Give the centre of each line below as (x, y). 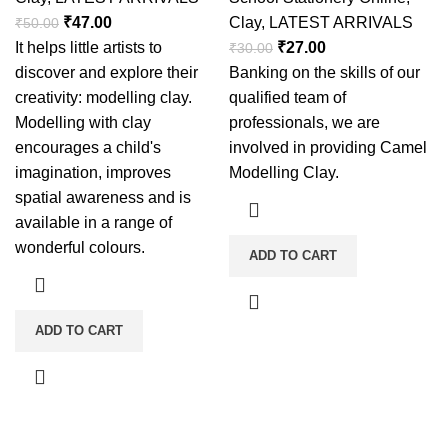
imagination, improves (93, 172)
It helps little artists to (88, 47)
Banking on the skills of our (324, 72)
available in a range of (93, 222)
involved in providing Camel (328, 147)
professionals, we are (304, 122)
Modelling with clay (83, 122)
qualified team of (287, 97)
